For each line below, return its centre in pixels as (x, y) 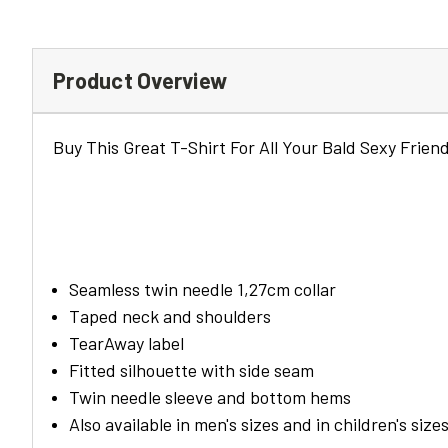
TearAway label (127, 342)
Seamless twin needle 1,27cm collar (203, 288)
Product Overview (140, 79)
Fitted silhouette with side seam (192, 369)
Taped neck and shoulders (170, 315)
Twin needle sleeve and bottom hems (210, 396)
